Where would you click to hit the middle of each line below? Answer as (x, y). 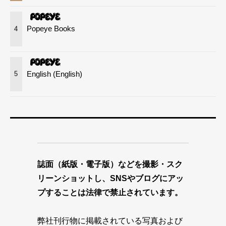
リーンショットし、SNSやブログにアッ (110, 179)
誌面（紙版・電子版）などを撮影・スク (110, 164)
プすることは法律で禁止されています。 (110, 193)
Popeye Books (51, 29)
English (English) (55, 74)
